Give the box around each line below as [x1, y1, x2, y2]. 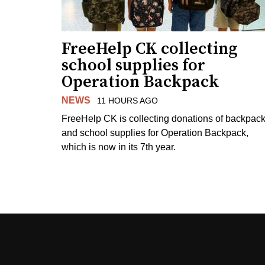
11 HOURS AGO [96, 95, 158, 105]
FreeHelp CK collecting [62, 38, 238, 59]
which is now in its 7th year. [62, 141, 176, 152]
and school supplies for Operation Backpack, [62, 127, 248, 138]
